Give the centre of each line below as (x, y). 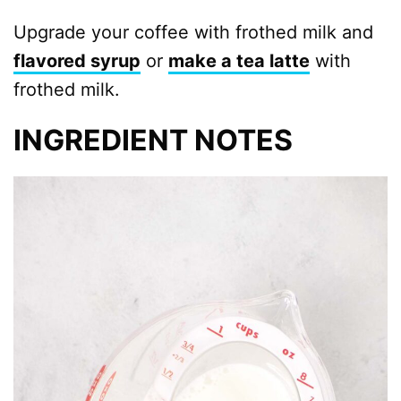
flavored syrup (77, 61)
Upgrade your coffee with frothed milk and (193, 32)
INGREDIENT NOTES (153, 140)
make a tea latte (239, 61)
